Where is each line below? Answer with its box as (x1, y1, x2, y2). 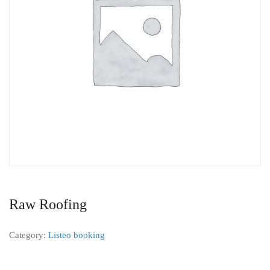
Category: (9, 230, 48, 240)
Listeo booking (48, 230, 105, 240)
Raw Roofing (9, 196, 87, 212)
